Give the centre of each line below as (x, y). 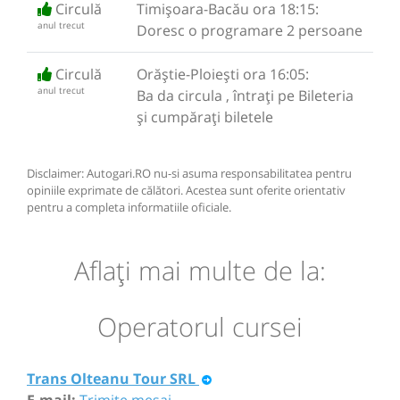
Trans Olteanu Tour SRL (111, 378)
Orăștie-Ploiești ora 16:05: (223, 74)
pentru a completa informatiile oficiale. (129, 207)
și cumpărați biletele (205, 117)
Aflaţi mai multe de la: (200, 271)
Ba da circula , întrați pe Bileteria (245, 95)
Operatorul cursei (200, 327)
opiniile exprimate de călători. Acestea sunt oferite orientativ (186, 190)
